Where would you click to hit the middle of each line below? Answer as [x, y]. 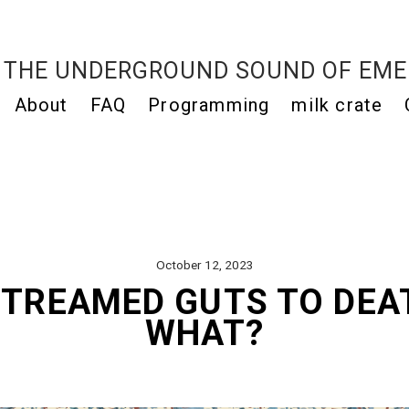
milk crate [337, 105]
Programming [209, 105]
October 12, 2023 [204, 265]
